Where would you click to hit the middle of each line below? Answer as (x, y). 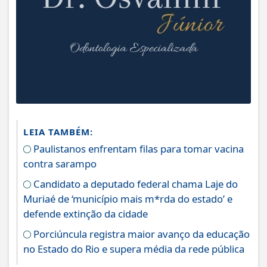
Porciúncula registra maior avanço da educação (140, 234)
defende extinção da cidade (86, 213)
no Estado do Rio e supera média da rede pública (134, 249)
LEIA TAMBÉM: (58, 131)
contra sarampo (60, 163)
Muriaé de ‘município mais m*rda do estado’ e (128, 198)
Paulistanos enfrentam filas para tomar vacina (137, 148)
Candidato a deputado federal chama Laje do (134, 184)
